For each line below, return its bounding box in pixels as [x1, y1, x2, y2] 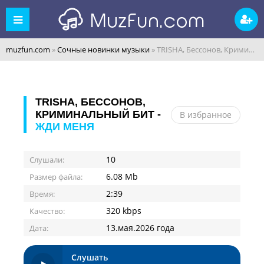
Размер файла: [29, 171, 82, 182]
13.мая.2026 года [106, 222, 174, 233]
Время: [29, 189, 55, 199]
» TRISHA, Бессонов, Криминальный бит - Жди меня [150, 44, 249, 55]
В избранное [180, 108, 232, 120]
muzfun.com [6, 44, 50, 55]
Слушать [71, 252, 108, 263]
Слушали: [29, 154, 64, 165]
